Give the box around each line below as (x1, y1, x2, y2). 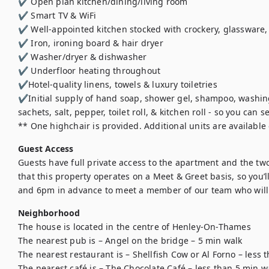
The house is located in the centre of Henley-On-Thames (18, 221, 251, 232)
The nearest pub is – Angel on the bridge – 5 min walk (18, 235, 243, 246)
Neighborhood (18, 207, 80, 219)
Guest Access (18, 143, 74, 154)
